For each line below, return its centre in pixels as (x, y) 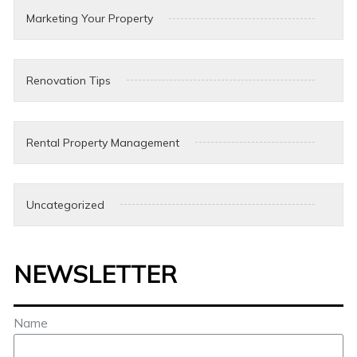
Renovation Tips (69, 80)
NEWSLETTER (96, 274)
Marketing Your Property (90, 19)
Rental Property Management (103, 142)
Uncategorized (66, 204)
